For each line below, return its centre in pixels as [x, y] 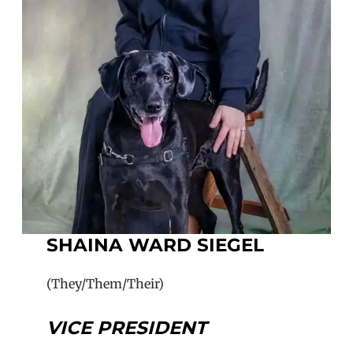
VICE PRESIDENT [127, 328]
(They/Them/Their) [106, 284]
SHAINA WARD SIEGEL [156, 245]
